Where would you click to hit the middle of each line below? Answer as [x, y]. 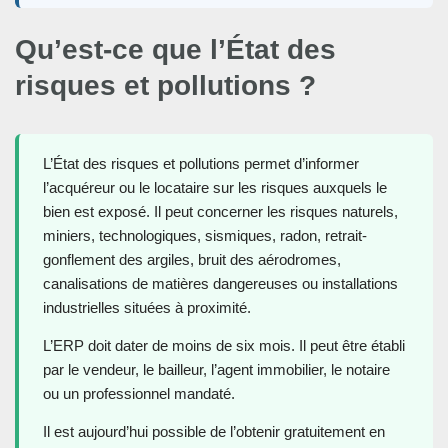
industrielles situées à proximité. [147, 308]
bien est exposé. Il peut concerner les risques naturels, [220, 212]
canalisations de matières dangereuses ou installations [220, 284]
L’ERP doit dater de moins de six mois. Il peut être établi [224, 346]
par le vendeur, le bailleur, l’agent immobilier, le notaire [216, 370]
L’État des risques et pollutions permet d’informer [201, 164]
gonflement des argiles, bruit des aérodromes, [192, 260]
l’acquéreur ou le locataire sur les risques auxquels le [215, 188]
